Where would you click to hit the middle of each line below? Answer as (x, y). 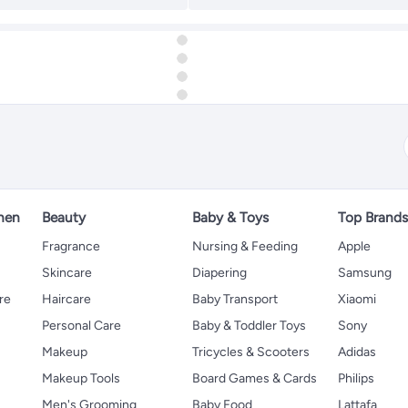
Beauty (63, 217)
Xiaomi (357, 299)
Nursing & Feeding (245, 246)
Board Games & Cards (254, 378)
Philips (357, 378)
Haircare (66, 299)
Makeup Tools (81, 378)
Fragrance (71, 246)
